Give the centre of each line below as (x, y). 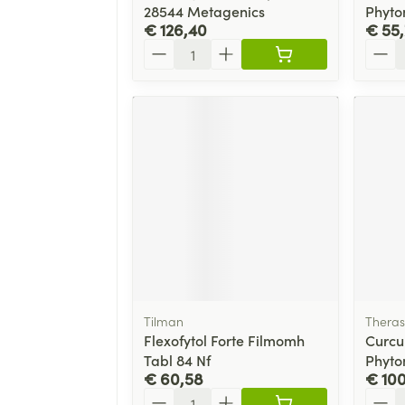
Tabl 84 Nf (177, 360)
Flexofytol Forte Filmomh (224, 340)
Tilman (164, 321)
